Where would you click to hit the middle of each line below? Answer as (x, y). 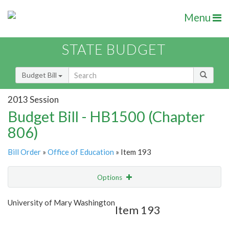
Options (110, 178)
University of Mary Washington (61, 203)
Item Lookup (30, 220)
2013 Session (33, 99)
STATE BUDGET (114, 50)
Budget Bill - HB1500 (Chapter (106, 117)
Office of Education (81, 152)
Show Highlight (83, 198)
